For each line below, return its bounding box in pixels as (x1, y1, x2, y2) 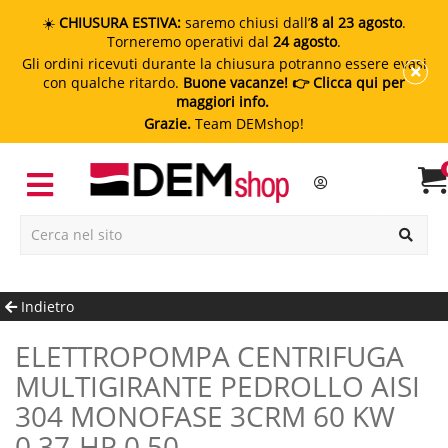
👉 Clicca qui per (288, 73, 405, 92)
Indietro (17, 296, 74, 316)
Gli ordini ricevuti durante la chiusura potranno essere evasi (21, 54, 427, 73)
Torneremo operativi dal (107, 32, 273, 51)
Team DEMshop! (191, 114, 304, 133)
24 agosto (273, 32, 337, 51)
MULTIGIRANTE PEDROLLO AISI (15, 366, 420, 405)
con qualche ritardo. (43, 73, 183, 92)
